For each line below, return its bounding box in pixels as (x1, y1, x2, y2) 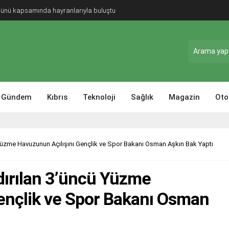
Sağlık (131, 93, 153, 102)
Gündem (1, 93, 32, 102)
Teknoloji (83, 93, 116, 102)
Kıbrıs (47, 93, 67, 102)
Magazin (169, 93, 200, 102)
